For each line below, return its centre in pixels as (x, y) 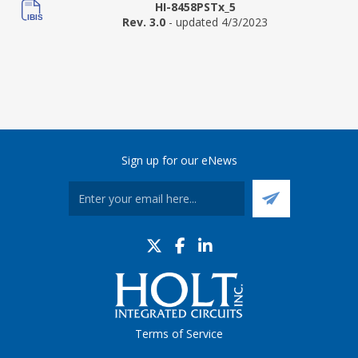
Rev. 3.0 (144, 22)
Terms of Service (179, 333)
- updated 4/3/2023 (218, 22)
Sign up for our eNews (179, 160)
